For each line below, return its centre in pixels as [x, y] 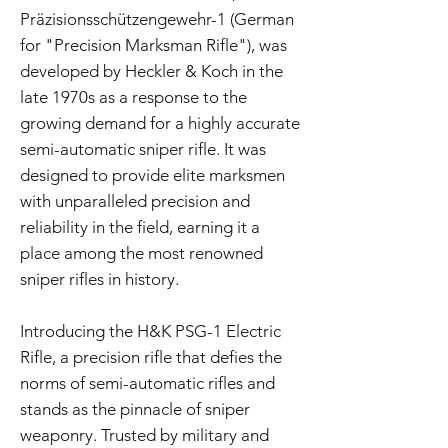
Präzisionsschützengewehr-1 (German [157, 19]
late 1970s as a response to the [133, 97]
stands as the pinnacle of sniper [135, 409]
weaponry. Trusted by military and [144, 435]
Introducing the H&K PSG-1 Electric [150, 331]
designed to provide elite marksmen [152, 175]
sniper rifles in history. [99, 279]
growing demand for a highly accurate [160, 123]
